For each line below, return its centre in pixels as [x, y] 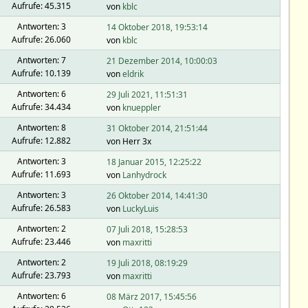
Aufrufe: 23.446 [41, 241]
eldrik [133, 74]
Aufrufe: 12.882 [41, 140]
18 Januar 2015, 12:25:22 [154, 162]
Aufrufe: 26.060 [41, 39]
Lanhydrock [144, 175]
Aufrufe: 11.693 [41, 174]
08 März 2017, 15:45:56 [151, 297]
